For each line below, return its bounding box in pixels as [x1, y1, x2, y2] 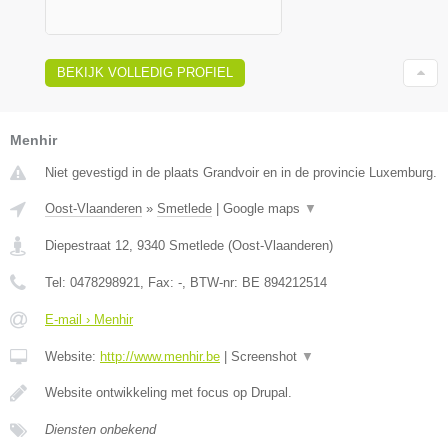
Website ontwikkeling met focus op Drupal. [45, 384, 292, 400]
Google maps [223, 200, 304, 216]
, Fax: [140, 274, 178, 290]
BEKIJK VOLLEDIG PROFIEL [57, 64, 233, 80]
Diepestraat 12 [45, 237, 129, 253]
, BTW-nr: [182, 274, 242, 290]
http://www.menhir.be [100, 348, 220, 364]
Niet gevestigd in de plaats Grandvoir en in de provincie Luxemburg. [45, 164, 437, 180]
